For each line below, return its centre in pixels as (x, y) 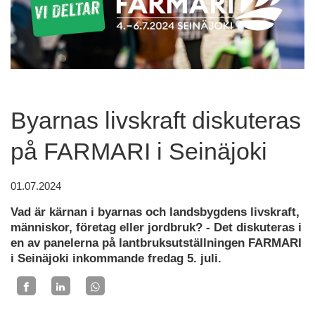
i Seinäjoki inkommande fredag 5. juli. (116, 258)
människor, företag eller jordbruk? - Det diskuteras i (156, 227)
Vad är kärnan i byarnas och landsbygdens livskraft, (155, 212)
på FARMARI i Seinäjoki (139, 151)
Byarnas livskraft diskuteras (156, 120)
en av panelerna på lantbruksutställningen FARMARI (156, 243)
